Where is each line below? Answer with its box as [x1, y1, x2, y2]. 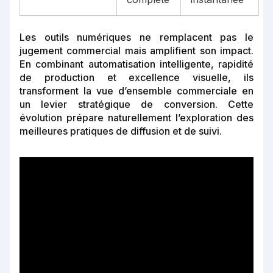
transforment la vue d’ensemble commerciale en [19, 85, 253, 97]
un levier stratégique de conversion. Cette [19, 98, 253, 111]
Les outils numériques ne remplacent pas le [19, 31, 253, 44]
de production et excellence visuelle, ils [19, 71, 253, 84]
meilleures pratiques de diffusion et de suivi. [19, 125, 222, 138]
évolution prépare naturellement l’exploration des [19, 112, 253, 124]
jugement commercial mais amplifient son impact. [19, 44, 253, 57]
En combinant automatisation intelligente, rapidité [19, 58, 253, 71]
